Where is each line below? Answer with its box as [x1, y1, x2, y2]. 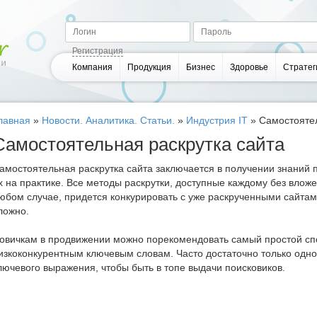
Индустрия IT [186, 115, 248, 126]
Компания [72, 62, 113, 72]
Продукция [127, 62, 172, 72]
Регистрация [72, 46, 124, 57]
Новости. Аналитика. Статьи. [42, 115, 175, 126]
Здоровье [230, 62, 269, 72]
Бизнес [186, 62, 216, 72]
